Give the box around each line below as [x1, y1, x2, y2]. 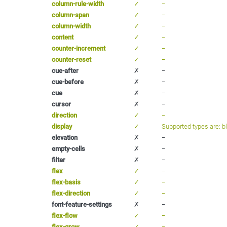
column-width [52, 22, 91, 30]
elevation [52, 133, 78, 141]
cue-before [52, 78, 84, 86]
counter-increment [52, 44, 105, 52]
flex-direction [52, 189, 90, 197]
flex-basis [52, 178, 81, 186]
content [52, 33, 73, 41]
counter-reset [52, 55, 91, 63]
